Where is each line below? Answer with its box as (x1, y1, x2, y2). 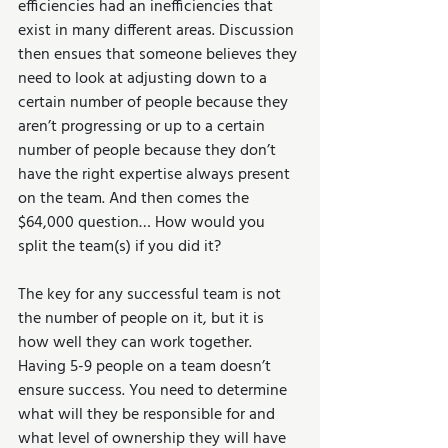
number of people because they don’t (18, 138, 280, 164)
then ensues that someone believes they (18, 42, 301, 68)
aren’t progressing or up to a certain (18, 114, 269, 140)
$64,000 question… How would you (18, 210, 269, 236)
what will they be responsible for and (18, 402, 279, 428)
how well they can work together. (18, 330, 256, 356)
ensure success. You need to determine (18, 378, 291, 404)
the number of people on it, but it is (18, 306, 268, 332)
